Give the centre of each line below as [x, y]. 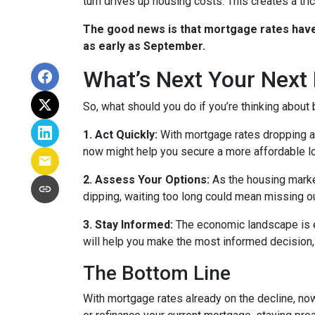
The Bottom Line [157, 273]
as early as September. [144, 46]
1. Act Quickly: [120, 135]
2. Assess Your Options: [146, 180]
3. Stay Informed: [128, 225]
